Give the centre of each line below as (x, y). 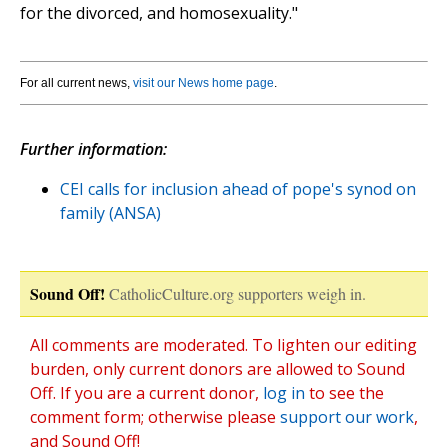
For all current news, (76, 83)
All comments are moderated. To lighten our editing (223, 345)
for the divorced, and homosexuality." (159, 13)
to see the (344, 393)
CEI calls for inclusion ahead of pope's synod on (238, 189)
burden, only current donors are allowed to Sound (217, 369)
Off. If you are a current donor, (146, 393)
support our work (347, 417)
